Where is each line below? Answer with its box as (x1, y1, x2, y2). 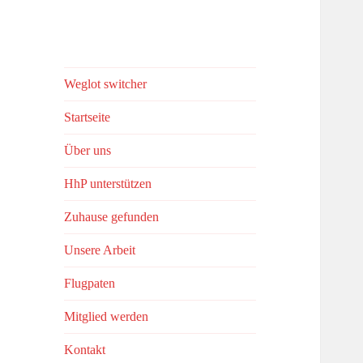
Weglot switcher (64, 77, 147, 92)
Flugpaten (64, 276, 116, 291)
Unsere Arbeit (64, 243, 136, 258)
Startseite (64, 110, 111, 125)
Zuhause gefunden (64, 210, 160, 224)
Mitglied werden (64, 310, 149, 324)
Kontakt (64, 343, 106, 357)
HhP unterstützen (64, 177, 152, 191)
